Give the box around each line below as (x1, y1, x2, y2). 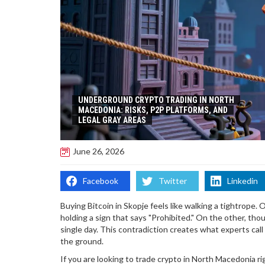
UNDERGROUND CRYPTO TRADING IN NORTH (78, 95, 234, 105)
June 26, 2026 (73, 146, 124, 157)
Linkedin (227, 175, 258, 186)
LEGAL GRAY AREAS (78, 115, 146, 125)
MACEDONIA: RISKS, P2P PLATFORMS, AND (78, 105, 228, 115)
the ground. (60, 235, 104, 246)
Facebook (83, 175, 118, 186)
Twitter (159, 175, 187, 186)
